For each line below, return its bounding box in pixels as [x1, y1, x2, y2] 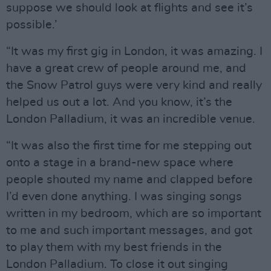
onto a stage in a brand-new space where [6, 157, 233, 169]
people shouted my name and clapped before [6, 174, 253, 186]
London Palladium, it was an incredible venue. [6, 113, 255, 125]
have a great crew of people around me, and [6, 62, 246, 74]
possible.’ [6, 19, 57, 31]
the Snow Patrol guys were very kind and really [6, 79, 262, 91]
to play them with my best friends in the [6, 241, 222, 253]
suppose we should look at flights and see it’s [6, 2, 253, 14]
